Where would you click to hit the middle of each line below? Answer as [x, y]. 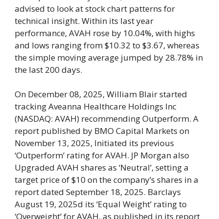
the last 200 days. [48, 69]
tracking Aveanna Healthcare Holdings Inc [96, 107]
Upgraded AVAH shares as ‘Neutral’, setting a [102, 168]
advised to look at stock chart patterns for [95, 8]
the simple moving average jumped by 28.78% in [109, 57]
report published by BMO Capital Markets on [102, 131]
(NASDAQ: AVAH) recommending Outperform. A [107, 119]
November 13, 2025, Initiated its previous [94, 143]
